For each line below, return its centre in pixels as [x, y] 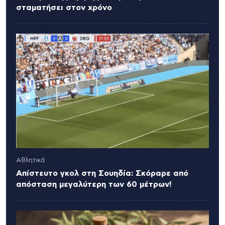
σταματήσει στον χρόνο [64, 8]
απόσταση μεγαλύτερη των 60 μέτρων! [94, 184]
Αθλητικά [30, 160]
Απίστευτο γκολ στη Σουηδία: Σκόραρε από [102, 173]
